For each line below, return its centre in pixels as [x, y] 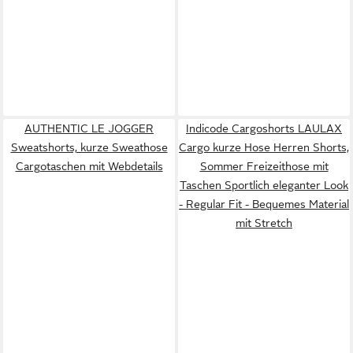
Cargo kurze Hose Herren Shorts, [264, 147]
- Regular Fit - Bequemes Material [264, 204]
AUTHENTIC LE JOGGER [89, 128]
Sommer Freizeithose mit [264, 166]
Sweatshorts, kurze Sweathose [89, 147]
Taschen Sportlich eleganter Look [264, 185]
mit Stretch [264, 223]
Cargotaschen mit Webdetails [89, 166]
